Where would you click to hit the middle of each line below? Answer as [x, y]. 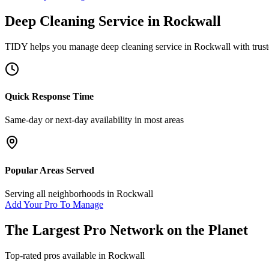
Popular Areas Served [50, 170]
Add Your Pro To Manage [54, 204]
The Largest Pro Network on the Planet [126, 230]
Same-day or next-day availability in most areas [94, 120]
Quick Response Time [49, 97]
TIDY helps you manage [53, 46]
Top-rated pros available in [56, 255]
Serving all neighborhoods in [61, 193]
